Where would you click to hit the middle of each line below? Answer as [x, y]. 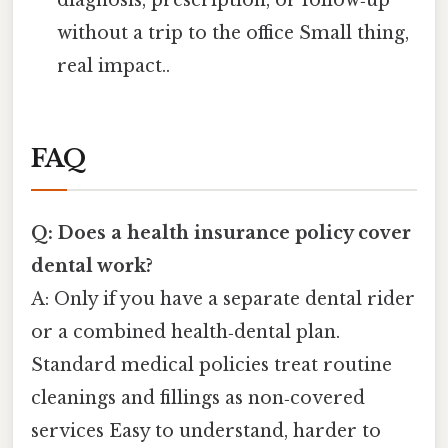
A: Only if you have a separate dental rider [223, 299]
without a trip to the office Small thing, [233, 33]
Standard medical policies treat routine [211, 365]
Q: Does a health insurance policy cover [221, 233]
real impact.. [114, 66]
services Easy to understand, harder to [206, 431]
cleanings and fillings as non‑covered [198, 398]
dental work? [92, 266]
